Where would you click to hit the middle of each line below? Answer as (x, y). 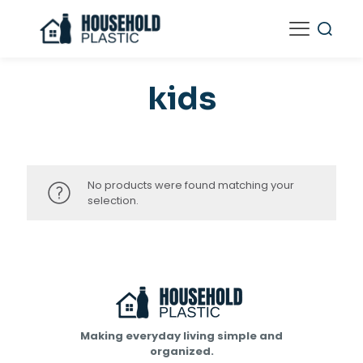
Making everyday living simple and (181, 335)
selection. (113, 200)
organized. (181, 351)
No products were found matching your (191, 185)
